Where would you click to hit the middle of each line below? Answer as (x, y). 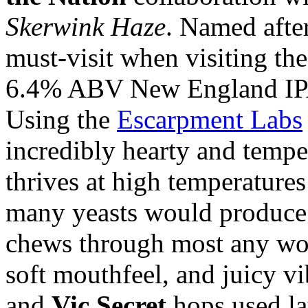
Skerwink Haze (86, 26)
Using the (61, 119)
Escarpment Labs (210, 119)
